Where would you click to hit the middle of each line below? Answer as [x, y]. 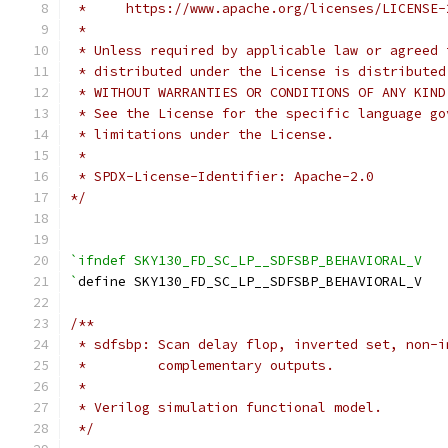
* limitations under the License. [202, 134]
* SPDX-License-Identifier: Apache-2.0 [222, 176]
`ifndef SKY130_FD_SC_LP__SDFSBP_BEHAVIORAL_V [246, 260]
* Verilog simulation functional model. [226, 407]
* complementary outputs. [202, 365]
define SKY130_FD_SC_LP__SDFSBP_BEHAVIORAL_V [250, 281]
